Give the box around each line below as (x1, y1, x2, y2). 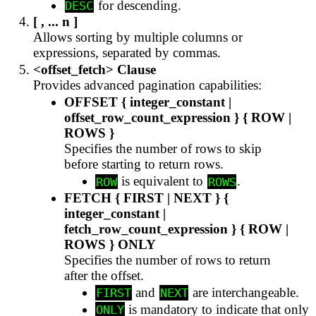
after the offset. (64, 268, 145, 284)
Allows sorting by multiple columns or (33, 30, 243, 45)
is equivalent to (118, 174, 207, 189)
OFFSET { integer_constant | (64, 95, 232, 110)
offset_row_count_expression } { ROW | (64, 110, 292, 126)
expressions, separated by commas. (33, 45, 221, 61)
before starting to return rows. (64, 157, 224, 172)
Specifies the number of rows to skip (64, 141, 262, 157)
